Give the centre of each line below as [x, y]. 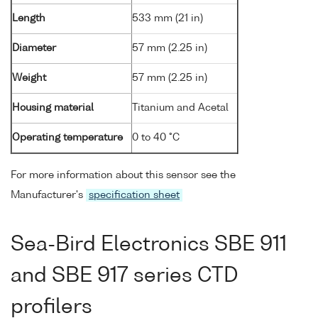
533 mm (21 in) [168, 18]
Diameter [34, 48]
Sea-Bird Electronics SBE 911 [149, 245]
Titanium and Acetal [180, 108]
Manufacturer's [48, 196]
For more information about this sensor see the [123, 176]
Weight [29, 78]
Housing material [53, 108]
